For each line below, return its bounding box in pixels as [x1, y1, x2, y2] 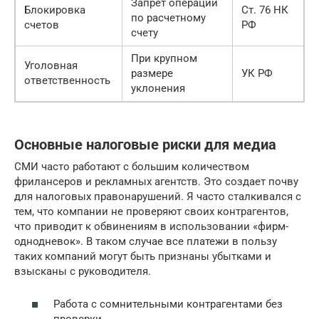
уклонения [131, 81, 185, 95]
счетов [24, 18, 59, 31]
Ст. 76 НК [241, 3, 288, 16]
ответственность [24, 73, 110, 87]
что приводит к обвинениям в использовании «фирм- [14, 219, 288, 233]
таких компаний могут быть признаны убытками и [14, 249, 271, 263]
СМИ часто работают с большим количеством [14, 159, 249, 173]
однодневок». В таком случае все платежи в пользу [14, 234, 277, 248]
